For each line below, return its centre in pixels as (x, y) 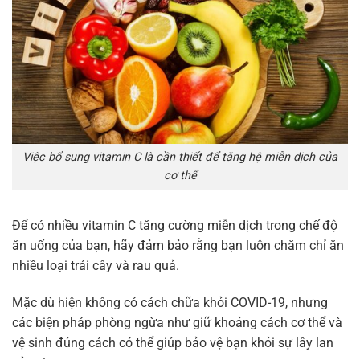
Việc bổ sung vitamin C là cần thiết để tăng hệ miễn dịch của (180, 157)
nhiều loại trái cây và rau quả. (96, 266)
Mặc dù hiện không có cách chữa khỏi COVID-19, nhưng (170, 302)
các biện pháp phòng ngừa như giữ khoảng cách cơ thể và (177, 322)
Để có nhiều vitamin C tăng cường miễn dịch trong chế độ (175, 226)
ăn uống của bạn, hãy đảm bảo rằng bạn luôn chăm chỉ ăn (178, 246)
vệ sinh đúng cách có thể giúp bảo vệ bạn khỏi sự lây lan (173, 342)
